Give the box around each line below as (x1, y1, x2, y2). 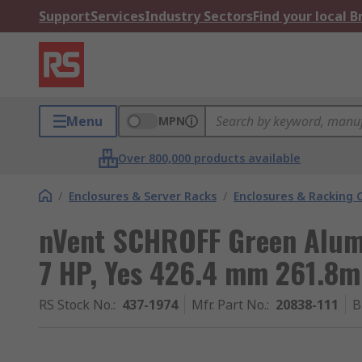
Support (39, 7, 90, 25)
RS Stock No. (39, 296, 113, 314)
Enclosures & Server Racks (69, 188, 217, 204)
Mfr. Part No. (192, 296, 267, 314)
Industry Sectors (145, 7, 253, 25)
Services (90, 7, 145, 25)
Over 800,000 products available (118, 150, 301, 166)
